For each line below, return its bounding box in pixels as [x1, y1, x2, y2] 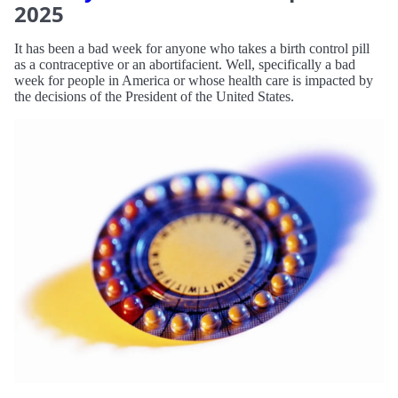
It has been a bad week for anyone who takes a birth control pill [14, 40, 370, 56]
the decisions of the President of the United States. [14, 88, 294, 104]
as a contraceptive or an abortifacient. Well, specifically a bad [14, 56, 355, 72]
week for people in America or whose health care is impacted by [14, 72, 373, 88]
